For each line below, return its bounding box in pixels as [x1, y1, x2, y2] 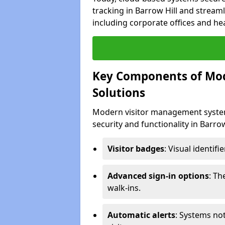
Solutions [92, 84, 145, 100]
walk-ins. [107, 182, 141, 193]
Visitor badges [107, 143, 164, 154]
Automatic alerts [107, 209, 175, 220]
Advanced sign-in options [107, 170, 209, 181]
